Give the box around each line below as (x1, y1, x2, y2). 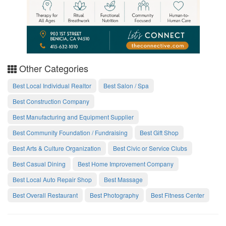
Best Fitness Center (151, 190, 204, 199)
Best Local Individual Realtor (13, 81, 91, 90)
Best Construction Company (13, 96, 89, 105)
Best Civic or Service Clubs (113, 143, 187, 152)
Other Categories (17, 62, 88, 75)
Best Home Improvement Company (78, 159, 174, 168)
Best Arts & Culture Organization (13, 143, 101, 152)
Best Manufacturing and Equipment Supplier (13, 112, 134, 121)
